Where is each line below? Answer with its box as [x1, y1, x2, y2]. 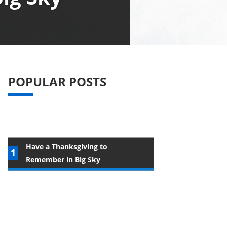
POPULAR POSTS [8, 73, 106, 90]
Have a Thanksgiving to [26, 141, 107, 152]
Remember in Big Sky [26, 154, 100, 164]
